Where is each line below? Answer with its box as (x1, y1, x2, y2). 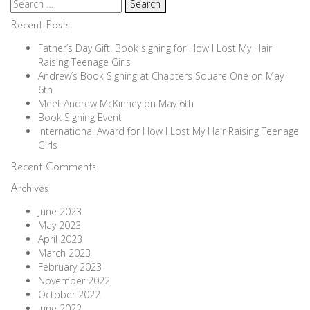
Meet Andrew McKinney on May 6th (38, 97, 194, 110)
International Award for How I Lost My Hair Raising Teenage (38, 125, 299, 138)
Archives (10, 183, 48, 194)
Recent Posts (10, 20, 70, 31)
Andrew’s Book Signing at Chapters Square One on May (38, 69, 284, 82)
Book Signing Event (38, 111, 122, 124)
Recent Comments (10, 162, 96, 173)
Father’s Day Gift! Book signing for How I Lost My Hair (38, 42, 272, 55)
